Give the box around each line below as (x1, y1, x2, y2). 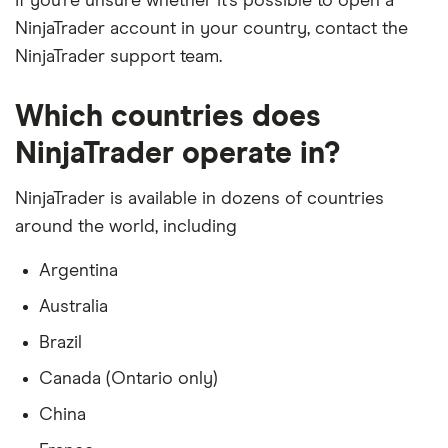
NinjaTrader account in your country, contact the (15, 20, 408, 39)
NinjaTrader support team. (15, 48, 222, 67)
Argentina (39, 262, 118, 281)
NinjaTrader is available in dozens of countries (15, 190, 384, 209)
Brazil (39, 334, 82, 353)
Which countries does (15, 102, 321, 133)
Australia (39, 298, 108, 317)
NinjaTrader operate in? (15, 139, 340, 170)
